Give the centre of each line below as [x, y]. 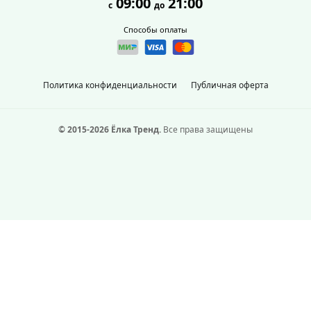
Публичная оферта [229, 85]
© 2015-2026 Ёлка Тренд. [110, 129]
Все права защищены [207, 129]
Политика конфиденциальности [110, 85]
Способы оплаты [155, 30]
